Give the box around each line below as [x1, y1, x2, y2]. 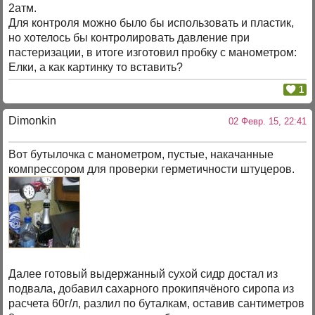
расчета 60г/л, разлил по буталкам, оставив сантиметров [8, 297, 305, 310]
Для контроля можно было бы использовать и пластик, [8, 17, 295, 30]
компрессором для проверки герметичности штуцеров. [8, 163, 295, 176]
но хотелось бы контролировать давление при [8, 32, 250, 44]
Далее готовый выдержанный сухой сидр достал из [8, 268, 278, 281]
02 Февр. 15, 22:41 [222, 116, 307, 127]
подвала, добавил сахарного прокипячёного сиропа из [8, 283, 295, 295]
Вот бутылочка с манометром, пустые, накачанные [8, 148, 274, 161]
